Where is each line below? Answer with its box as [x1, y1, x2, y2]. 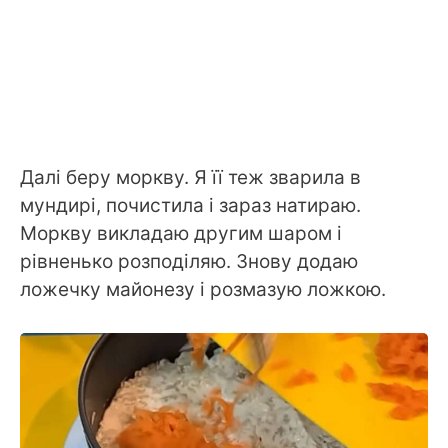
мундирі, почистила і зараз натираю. [20, 194, 361, 218]
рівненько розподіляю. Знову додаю [20, 250, 358, 274]
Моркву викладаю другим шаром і [20, 222, 342, 246]
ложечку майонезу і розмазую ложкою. [20, 278, 386, 302]
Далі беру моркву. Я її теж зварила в [20, 166, 361, 190]
